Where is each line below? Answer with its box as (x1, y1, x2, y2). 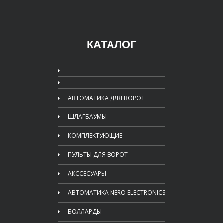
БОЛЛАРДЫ (68, 207, 102, 216)
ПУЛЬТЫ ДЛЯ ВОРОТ (68, 150, 128, 159)
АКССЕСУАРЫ (68, 169, 106, 178)
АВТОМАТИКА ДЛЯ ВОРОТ (68, 94, 145, 102)
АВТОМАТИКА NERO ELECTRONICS (68, 188, 165, 197)
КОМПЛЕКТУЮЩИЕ (68, 131, 122, 140)
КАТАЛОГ (87, 38, 136, 51)
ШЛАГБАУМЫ (68, 112, 107, 121)
